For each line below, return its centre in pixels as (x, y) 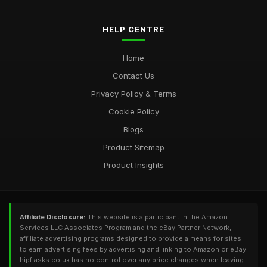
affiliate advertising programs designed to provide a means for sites (131, 238)
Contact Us (133, 76)
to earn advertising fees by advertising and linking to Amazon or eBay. (134, 249)
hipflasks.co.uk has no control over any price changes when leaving (132, 260)
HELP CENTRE (133, 29)
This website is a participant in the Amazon (157, 217)
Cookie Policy (133, 111)
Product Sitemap (133, 147)
